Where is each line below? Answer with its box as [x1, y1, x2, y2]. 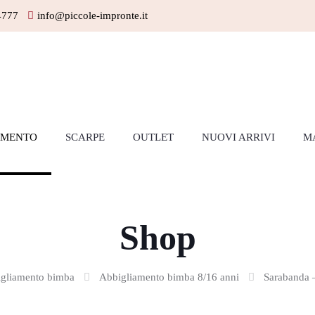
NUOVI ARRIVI [202, 131, 275, 143]
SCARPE [65, 131, 105, 143]
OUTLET [133, 131, 174, 143]
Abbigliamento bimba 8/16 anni [98, 271, 239, 283]
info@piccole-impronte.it [37, 10, 148, 21]
